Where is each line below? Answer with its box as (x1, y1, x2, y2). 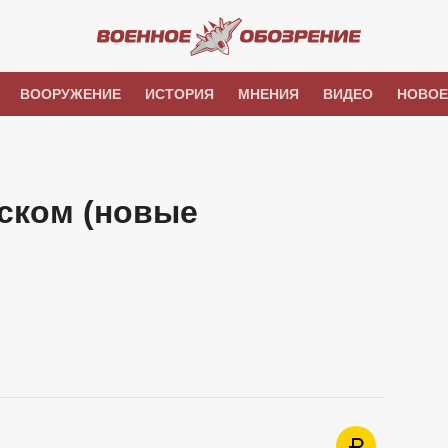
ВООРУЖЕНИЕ (19, 86, 121, 102)
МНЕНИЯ (237, 86, 299, 102)
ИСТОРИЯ (144, 86, 214, 102)
